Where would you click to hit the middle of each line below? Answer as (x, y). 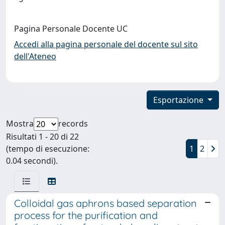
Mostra (20, 123)
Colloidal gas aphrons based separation (105, 203)
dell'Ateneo (35, 56)
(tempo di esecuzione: (48, 148)
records (73, 123)
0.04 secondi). (32, 160)
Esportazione (180, 100)
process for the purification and (86, 215)
